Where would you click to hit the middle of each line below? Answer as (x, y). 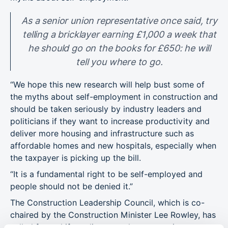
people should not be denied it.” (72, 186)
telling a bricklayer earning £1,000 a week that (119, 34)
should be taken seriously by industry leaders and (106, 109)
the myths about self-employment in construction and (114, 97)
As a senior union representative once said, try (119, 20)
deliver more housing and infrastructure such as (102, 133)
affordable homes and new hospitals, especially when (113, 146)
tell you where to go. (119, 62)
